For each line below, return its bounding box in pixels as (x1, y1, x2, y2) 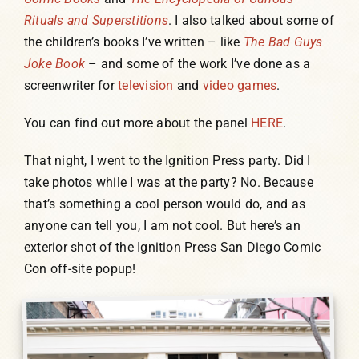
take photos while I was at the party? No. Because (23, 175, 313, 191)
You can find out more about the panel (23, 115, 252, 131)
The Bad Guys (243, 34, 323, 50)
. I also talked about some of (168, 13, 334, 29)
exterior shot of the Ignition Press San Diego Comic (23, 240, 321, 256)
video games (202, 78, 277, 94)
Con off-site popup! (23, 261, 136, 277)
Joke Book (23, 56, 86, 72)
